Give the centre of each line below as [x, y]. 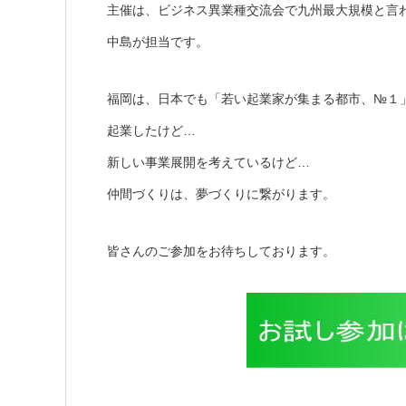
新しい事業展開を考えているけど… [208, 162]
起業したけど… [151, 130]
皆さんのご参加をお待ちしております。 [221, 251]
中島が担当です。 [158, 41]
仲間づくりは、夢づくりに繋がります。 [221, 193]
